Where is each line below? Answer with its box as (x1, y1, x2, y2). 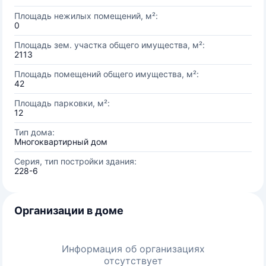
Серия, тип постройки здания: (14, 156, 137, 166)
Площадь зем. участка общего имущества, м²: (14, 40, 205, 50)
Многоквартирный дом (14, 137, 107, 147)
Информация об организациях (61, 243, 205, 255)
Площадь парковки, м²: (14, 98, 110, 108)
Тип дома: (14, 127, 55, 137)
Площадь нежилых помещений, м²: (14, 11, 158, 21)
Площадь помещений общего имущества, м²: (14, 69, 199, 79)
